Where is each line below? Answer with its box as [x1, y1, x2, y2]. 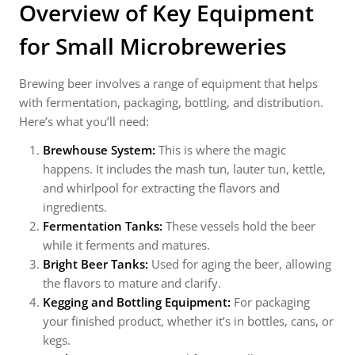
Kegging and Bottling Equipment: [43, 294, 231, 310]
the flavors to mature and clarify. [43, 275, 221, 291]
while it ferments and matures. [43, 237, 210, 253]
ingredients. [43, 199, 107, 215]
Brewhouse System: [43, 142, 155, 158]
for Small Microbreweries [19, 31, 287, 61]
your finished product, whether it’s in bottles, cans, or [43, 313, 334, 329]
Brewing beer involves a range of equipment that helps [19, 75, 318, 91]
